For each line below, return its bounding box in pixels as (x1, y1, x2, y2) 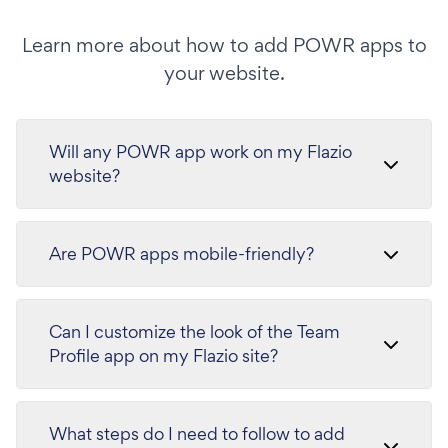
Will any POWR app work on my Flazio (49, 139, 352, 163)
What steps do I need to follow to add (49, 421, 345, 445)
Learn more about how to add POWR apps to (21, 31, 427, 58)
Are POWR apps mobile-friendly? (49, 241, 314, 265)
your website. (163, 59, 285, 86)
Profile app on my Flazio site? (49, 343, 278, 367)
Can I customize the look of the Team (49, 319, 340, 343)
